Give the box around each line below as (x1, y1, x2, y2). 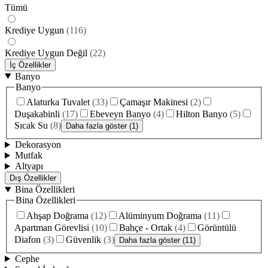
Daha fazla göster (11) (119, 235, 196, 245)
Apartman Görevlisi (14, 222, 89, 233)
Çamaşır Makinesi (120, 97, 188, 108)
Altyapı (14, 161, 43, 172)
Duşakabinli (14, 109, 60, 120)
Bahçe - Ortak (119, 222, 172, 233)
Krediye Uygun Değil (5, 47, 87, 58)
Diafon (14, 234, 41, 245)
